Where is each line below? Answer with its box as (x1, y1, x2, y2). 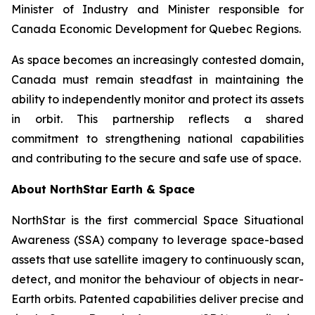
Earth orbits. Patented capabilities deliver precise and (11, 292, 304, 306)
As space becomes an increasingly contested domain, (11, 53, 304, 67)
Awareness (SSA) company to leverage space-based (11, 233, 304, 247)
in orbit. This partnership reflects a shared (11, 112, 304, 126)
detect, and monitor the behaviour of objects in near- (11, 272, 304, 286)
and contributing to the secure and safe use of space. (11, 151, 301, 165)
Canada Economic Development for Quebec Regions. (11, 22, 301, 36)
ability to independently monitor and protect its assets (11, 92, 304, 106)
